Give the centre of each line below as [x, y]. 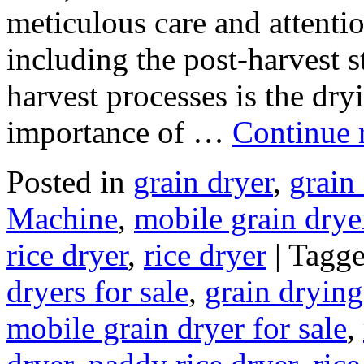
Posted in [66, 181]
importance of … [119, 132]
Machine [62, 218]
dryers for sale [97, 291]
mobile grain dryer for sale [177, 327]
